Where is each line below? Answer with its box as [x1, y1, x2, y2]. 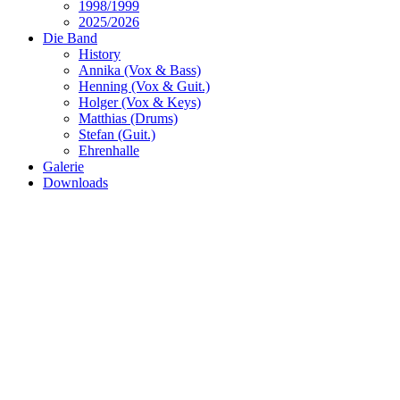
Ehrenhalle [79, 142, 139, 158]
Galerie [43, 158, 84, 174]
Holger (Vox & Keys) [79, 94, 201, 110]
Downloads [43, 174, 108, 190]
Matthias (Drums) [79, 110, 178, 126]
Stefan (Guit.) [79, 126, 155, 142]
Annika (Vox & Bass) [79, 62, 201, 78]
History [79, 46, 121, 62]
